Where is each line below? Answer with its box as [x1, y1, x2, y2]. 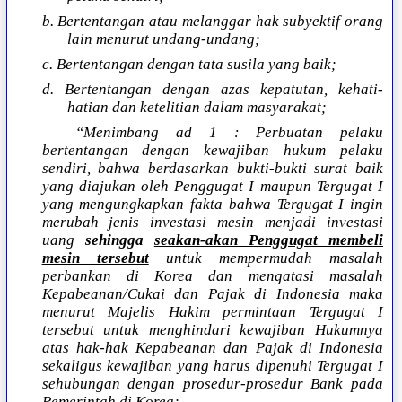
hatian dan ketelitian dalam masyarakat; [66, 99, 327, 117]
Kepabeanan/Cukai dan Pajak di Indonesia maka [41, 285, 383, 303]
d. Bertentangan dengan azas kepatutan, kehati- [41, 81, 383, 99]
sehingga [84, 232, 154, 249]
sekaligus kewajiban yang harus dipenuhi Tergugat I [41, 357, 383, 375]
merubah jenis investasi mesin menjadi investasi [41, 214, 383, 232]
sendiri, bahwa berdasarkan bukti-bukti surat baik [41, 160, 383, 178]
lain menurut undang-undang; [66, 31, 260, 48]
